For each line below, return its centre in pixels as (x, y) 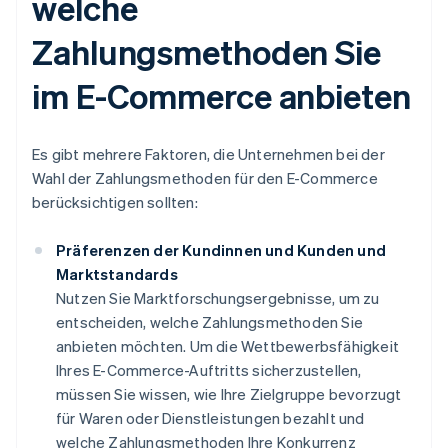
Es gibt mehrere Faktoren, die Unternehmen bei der (208, 154)
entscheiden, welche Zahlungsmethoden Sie (209, 322)
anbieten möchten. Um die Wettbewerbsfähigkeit (228, 346)
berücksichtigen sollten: (115, 202)
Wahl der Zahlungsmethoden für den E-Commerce (205, 178)
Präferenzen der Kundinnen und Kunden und (221, 250)
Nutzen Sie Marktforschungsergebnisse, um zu (218, 298)
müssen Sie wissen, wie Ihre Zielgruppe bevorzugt (229, 394)
